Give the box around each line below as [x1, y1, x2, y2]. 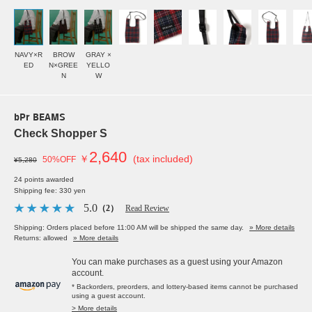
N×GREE [49, 61, 78, 70]
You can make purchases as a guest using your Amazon [72, 257, 283, 267]
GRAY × [85, 51, 111, 59]
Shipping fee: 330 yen [14, 187, 86, 195]
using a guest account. [72, 292, 146, 300]
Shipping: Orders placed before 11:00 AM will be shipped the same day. [14, 224, 244, 232]
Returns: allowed [14, 234, 68, 242]
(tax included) [133, 153, 193, 165]
